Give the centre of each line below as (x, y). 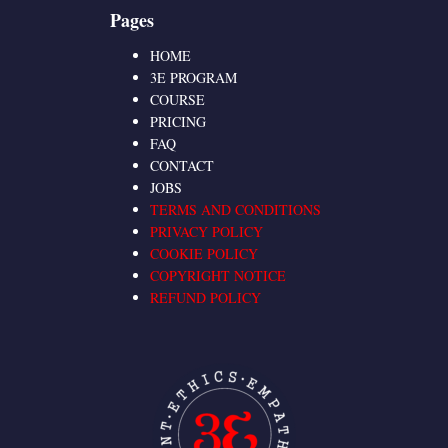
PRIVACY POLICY (206, 231)
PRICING (178, 121)
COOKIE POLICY (204, 253)
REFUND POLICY (205, 297)
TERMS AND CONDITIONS (235, 209)
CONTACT (182, 165)
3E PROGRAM (193, 77)
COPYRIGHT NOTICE (218, 275)
